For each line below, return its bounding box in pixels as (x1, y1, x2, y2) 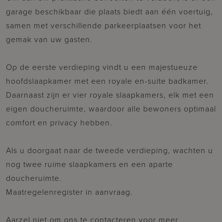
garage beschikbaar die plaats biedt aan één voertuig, (6, 5, 213, 17)
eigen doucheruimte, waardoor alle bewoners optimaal (6, 103, 216, 114)
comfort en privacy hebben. (6, 116, 115, 128)
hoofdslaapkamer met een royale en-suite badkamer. (6, 75, 209, 87)
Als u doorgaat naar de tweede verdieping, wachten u (6, 144, 213, 156)
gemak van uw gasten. (6, 33, 95, 45)
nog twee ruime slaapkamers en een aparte (6, 158, 173, 170)
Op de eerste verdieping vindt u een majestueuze (6, 61, 198, 73)
